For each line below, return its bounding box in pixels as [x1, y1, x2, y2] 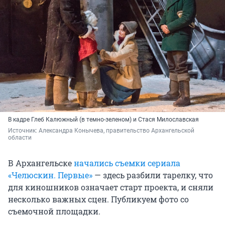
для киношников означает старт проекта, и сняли [8, 182, 213, 193]
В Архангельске [8, 158, 74, 169]
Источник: [8, 127, 39, 135]
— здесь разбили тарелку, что [92, 170, 213, 181]
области [8, 134, 32, 142]
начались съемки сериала [74, 158, 180, 169]
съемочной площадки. [8, 206, 100, 217]
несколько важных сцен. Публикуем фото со [8, 194, 189, 205]
